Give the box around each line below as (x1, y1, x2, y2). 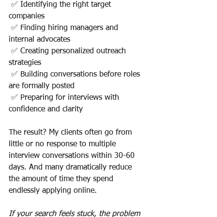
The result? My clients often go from (9, 129, 134, 137)
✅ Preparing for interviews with (9, 94, 122, 102)
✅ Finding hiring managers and (9, 24, 121, 32)
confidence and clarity (9, 106, 83, 114)
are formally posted (9, 82, 75, 91)
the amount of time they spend (9, 175, 116, 184)
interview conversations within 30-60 (9, 152, 137, 160)
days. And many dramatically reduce (9, 164, 134, 172)
